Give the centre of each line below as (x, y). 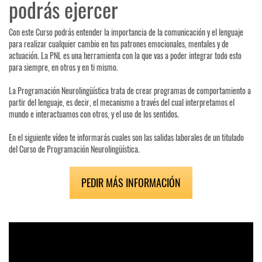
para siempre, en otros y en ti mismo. (63, 67)
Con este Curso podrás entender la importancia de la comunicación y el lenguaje (126, 32)
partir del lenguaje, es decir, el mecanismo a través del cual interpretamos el (122, 102)
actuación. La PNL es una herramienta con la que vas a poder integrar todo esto (125, 56)
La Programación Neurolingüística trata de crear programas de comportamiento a (130, 91)
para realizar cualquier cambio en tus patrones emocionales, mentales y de (119, 44)
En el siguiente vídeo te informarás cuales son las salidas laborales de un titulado (126, 137)
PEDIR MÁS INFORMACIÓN (131, 183)
